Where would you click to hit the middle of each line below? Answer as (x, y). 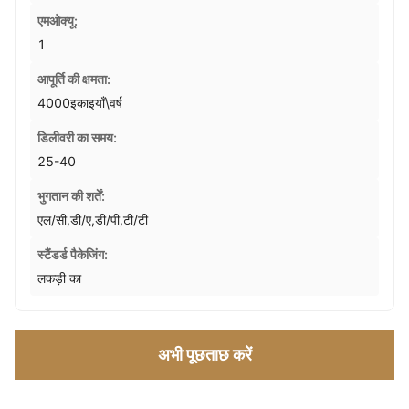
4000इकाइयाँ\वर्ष (80, 103)
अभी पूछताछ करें (204, 355)
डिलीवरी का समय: (77, 137)
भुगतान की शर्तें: (71, 196)
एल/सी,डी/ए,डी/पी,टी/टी (93, 220)
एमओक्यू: (58, 21)
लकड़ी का (59, 278)
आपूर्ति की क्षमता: (74, 79)
